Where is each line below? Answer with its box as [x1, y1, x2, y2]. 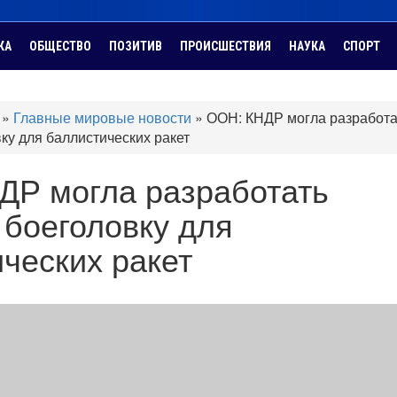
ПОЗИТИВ [109, 39, 162, 53]
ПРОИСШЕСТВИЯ [180, 39, 271, 53]
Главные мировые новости [13, 107, 191, 128]
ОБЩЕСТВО [29, 39, 91, 53]
